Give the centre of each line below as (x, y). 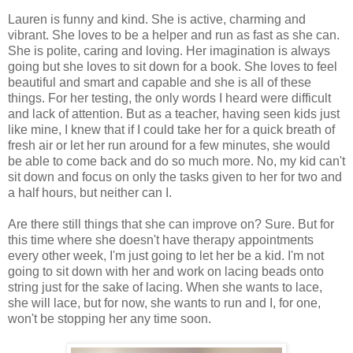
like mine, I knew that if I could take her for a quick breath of (171, 130)
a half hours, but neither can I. (90, 193)
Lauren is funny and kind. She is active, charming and (157, 20)
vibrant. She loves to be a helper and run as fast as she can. (174, 35)
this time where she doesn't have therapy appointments (161, 240)
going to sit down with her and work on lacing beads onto (166, 272)
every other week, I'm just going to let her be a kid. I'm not (166, 256)
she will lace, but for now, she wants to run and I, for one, (164, 303)
